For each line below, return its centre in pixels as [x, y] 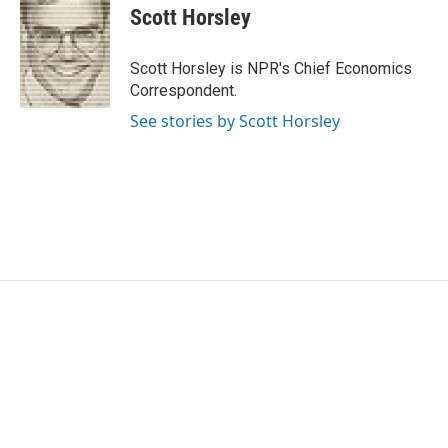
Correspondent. [183, 90]
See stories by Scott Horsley [235, 121]
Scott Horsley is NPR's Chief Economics [271, 68]
